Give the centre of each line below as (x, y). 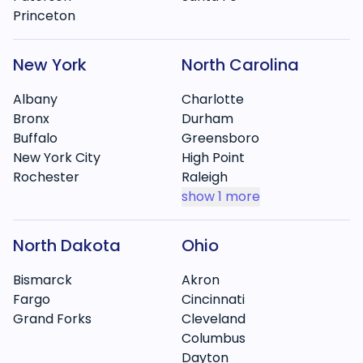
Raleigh (205, 177)
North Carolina (240, 65)
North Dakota (67, 246)
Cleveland (214, 319)
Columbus (214, 338)
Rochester (46, 177)
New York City (57, 158)
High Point (213, 158)
